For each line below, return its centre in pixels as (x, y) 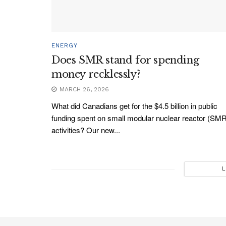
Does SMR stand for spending (125, 60)
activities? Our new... (86, 130)
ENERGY (65, 46)
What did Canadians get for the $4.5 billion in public (134, 106)
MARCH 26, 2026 (83, 90)
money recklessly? (96, 74)
